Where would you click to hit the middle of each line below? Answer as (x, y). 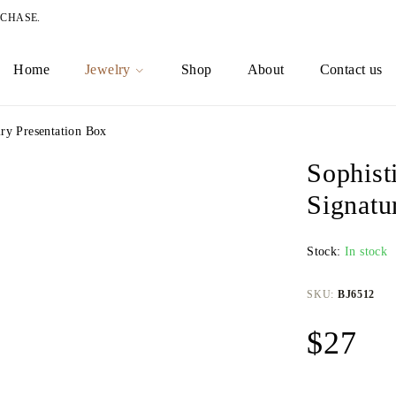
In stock (366, 252)
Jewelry (108, 70)
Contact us (351, 70)
